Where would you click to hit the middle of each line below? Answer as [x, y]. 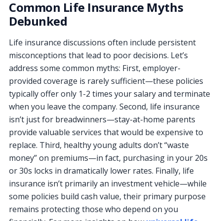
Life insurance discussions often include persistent [102, 42]
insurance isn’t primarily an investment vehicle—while [108, 183]
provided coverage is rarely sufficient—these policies [106, 81]
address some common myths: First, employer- [95, 68]
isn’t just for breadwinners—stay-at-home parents [102, 119]
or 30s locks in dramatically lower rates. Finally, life [101, 170]
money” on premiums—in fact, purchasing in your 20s [108, 158]
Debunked [38, 21]
